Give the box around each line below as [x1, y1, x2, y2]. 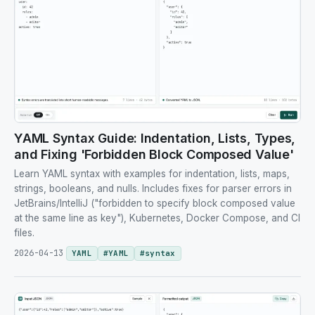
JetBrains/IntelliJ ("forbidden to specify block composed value [14, 197, 295, 209]
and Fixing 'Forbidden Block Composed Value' [14, 146, 294, 162]
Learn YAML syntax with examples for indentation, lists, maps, [14, 167, 290, 179]
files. [14, 226, 34, 238]
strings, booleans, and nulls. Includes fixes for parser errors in [14, 182, 292, 194]
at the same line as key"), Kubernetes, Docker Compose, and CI [14, 212, 300, 224]
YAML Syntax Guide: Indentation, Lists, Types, [14, 130, 296, 146]
